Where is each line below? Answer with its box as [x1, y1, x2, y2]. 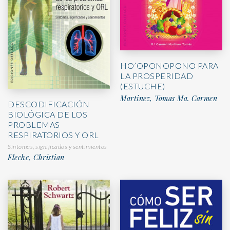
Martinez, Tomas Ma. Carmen [120, 93, 217, 103]
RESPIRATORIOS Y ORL [8, 129, 99, 140]
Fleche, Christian [8, 152, 65, 162]
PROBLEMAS [8, 119, 60, 129]
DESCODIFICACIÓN [8, 99, 90, 109]
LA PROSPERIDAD [120, 70, 193, 81]
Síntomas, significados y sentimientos [8, 142, 107, 150]
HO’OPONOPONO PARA [120, 60, 219, 70]
